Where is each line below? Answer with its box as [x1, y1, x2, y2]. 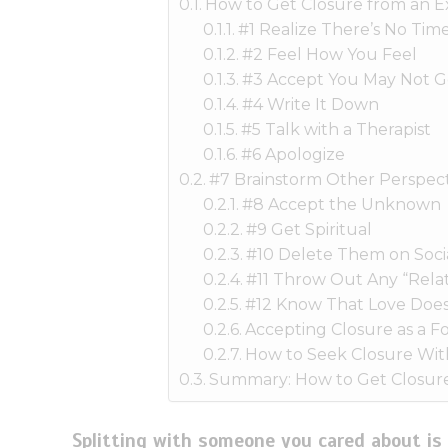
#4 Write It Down [242, 94, 380, 114]
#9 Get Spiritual [246, 219, 373, 239]
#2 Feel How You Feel [242, 44, 418, 64]
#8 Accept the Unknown [242, 194, 442, 214]
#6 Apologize [241, 144, 346, 164]
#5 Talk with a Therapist [241, 119, 432, 139]
